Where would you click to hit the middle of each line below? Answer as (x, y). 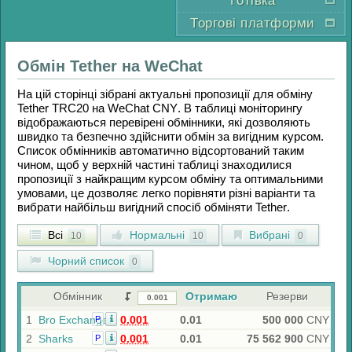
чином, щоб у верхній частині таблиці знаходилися (154, 165)
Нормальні (156, 235)
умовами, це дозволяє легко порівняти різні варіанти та (166, 193)
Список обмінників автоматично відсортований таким (161, 150)
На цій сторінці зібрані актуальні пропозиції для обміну (165, 94)
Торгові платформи (253, 23)
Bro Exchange (73, 320)
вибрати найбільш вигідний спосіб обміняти (136, 207)
